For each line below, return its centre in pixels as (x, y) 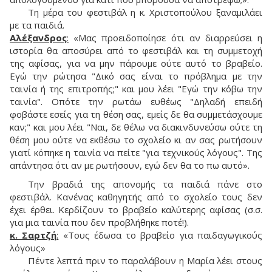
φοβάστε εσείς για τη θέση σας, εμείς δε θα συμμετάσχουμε (136, 114)
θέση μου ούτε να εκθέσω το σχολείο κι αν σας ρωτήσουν (136, 140)
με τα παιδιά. (37, 25)
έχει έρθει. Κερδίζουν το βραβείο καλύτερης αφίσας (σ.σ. (136, 210)
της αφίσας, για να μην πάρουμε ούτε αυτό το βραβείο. (136, 63)
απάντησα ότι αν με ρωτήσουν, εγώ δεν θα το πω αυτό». (130, 165)
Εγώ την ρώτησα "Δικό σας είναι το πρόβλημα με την (136, 76)
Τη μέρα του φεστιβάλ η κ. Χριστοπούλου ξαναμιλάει (145, 12)
